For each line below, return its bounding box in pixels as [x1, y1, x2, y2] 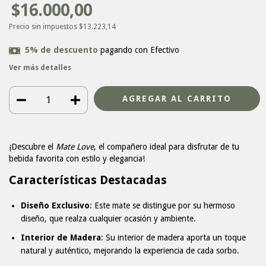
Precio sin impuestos [9, 23, 79, 31]
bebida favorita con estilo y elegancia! [9, 154, 145, 164]
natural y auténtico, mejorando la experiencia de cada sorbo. [21, 246, 239, 256]
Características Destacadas [9, 173, 167, 188]
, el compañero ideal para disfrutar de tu [94, 142, 239, 152]
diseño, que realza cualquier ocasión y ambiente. [21, 214, 196, 224]
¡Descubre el [9, 142, 56, 152]
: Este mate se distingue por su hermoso [90, 201, 235, 211]
